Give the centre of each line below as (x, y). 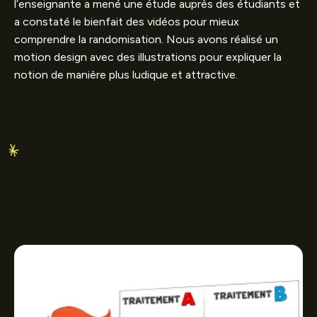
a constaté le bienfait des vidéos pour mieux (127, 21)
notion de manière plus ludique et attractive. (126, 74)
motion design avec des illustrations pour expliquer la (148, 57)
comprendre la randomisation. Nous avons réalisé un (146, 39)
